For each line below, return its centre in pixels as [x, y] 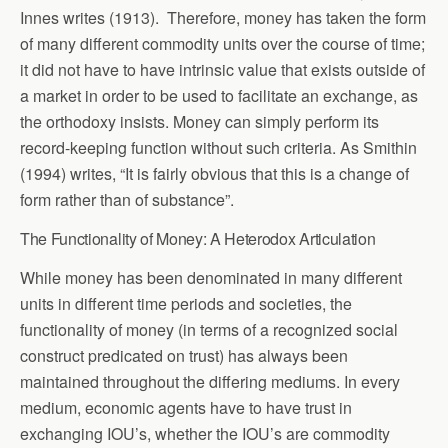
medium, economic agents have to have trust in [186, 407]
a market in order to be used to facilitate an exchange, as [219, 95]
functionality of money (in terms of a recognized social [209, 329]
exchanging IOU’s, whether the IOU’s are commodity [205, 433]
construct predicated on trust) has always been [184, 355]
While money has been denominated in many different [211, 277]
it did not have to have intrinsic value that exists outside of [222, 69]
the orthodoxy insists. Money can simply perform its [199, 121]
